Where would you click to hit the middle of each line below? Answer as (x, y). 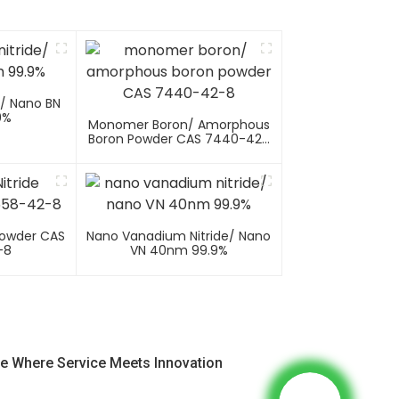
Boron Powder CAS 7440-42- (179, 139)
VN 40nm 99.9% (179, 251)
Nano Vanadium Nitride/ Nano (179, 236)
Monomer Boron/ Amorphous (179, 125)
